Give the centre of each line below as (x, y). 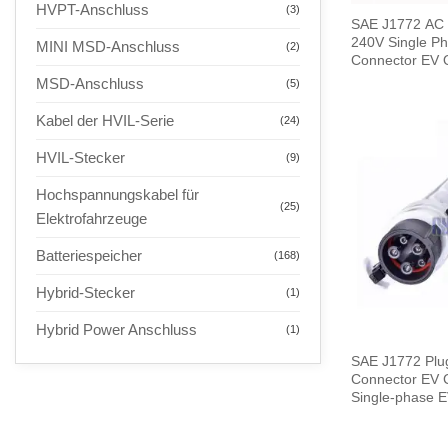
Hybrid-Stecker (85, 292)
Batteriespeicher (89, 255)
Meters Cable (393, 78)
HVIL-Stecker (80, 157)
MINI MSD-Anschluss (108, 46)
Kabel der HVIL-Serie (105, 120)
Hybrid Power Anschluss (116, 329)
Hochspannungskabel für (117, 194)
